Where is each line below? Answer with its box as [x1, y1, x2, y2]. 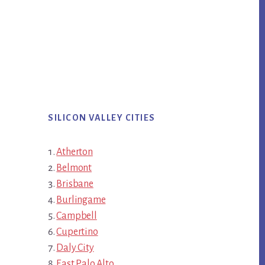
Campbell [56, 211, 97, 222]
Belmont [56, 163, 92, 174]
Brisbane [56, 179, 93, 190]
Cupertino [56, 227, 98, 238]
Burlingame [56, 195, 106, 206]
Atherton [56, 147, 93, 158]
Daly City [56, 243, 94, 254]
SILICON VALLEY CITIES [48, 113, 156, 123]
